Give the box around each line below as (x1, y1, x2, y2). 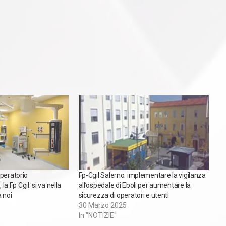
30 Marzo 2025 (78, 201, 127, 209)
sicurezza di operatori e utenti (78, 191, 169, 199)
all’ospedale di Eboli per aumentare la (78, 181, 191, 189)
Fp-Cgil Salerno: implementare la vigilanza (78, 171, 206, 179)
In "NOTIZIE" (78, 211, 117, 219)
